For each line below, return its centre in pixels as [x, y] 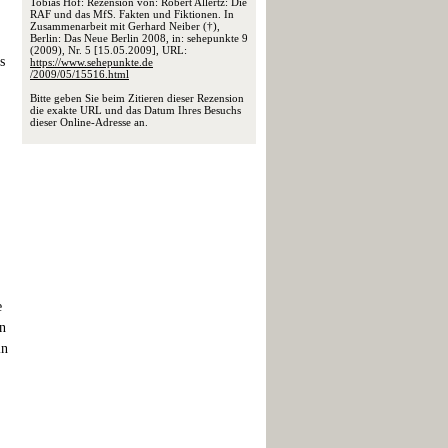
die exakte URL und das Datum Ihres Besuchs [135, 110]
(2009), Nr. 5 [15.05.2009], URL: [108, 50]
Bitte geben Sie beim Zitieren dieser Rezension [137, 98]
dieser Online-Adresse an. [89, 122]
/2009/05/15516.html [79, 74]
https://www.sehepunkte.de [91, 62]
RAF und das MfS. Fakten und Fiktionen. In [132, 14]
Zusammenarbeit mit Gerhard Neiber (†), [125, 26]
